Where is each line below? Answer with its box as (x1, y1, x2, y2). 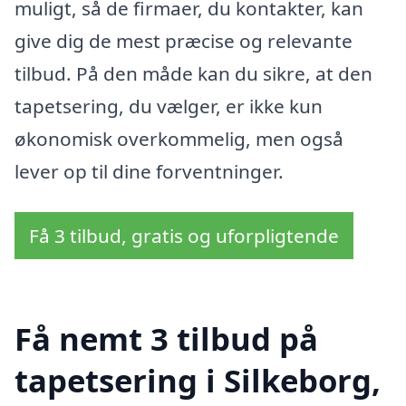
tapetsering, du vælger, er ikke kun (14, 92, 323, 119)
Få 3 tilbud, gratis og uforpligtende (29, 223, 339, 249)
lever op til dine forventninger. (14, 158, 284, 184)
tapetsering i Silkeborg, (14, 359, 381, 402)
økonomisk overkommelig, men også (14, 125, 343, 151)
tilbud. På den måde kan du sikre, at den (14, 60, 372, 86)
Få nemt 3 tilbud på (14, 317, 318, 361)
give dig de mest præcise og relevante (14, 27, 353, 53)
